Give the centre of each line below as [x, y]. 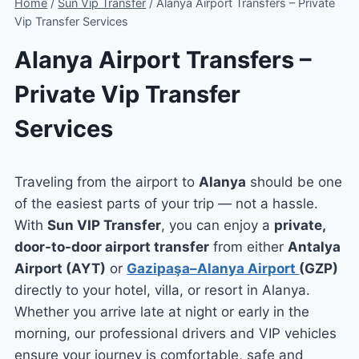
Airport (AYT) [61, 268]
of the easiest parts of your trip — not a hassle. [167, 203]
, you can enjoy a [218, 225]
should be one [294, 182]
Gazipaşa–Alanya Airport [213, 268]
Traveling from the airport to [107, 182]
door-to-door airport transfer [112, 246]
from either [249, 246]
